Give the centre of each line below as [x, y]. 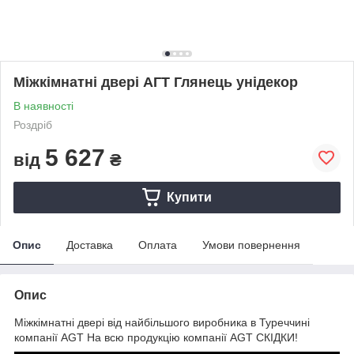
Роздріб [33, 124]
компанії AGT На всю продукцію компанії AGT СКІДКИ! [156, 337]
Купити [189, 197]
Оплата [158, 245]
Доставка [90, 245]
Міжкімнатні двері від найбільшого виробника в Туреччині [162, 322]
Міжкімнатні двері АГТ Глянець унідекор [156, 82]
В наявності [43, 105]
